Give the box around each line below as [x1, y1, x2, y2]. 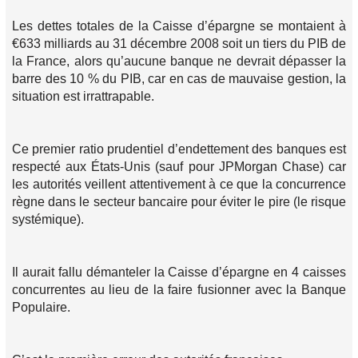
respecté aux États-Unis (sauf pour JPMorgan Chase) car [12, 160, 346, 173]
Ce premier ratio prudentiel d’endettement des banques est [12, 142, 346, 156]
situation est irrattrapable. [12, 89, 154, 103]
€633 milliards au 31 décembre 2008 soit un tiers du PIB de [12, 37, 346, 50]
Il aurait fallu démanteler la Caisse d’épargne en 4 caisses [12, 265, 346, 279]
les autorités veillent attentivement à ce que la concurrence [12, 177, 346, 191]
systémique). [12, 213, 84, 226]
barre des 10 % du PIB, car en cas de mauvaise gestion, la [12, 72, 346, 86]
